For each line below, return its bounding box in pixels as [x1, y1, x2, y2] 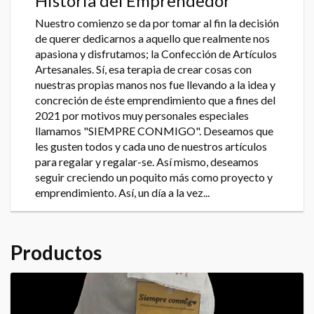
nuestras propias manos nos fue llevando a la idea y [35, 77, 275, 91]
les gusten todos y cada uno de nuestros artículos [35, 139, 267, 153]
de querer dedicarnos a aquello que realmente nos [35, 31, 270, 45]
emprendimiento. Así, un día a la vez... [35, 185, 210, 199]
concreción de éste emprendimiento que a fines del [35, 93, 275, 107]
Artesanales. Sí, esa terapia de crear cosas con [35, 62, 252, 76]
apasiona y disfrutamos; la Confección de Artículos [35, 46, 277, 60]
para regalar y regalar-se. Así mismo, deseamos [35, 154, 259, 168]
